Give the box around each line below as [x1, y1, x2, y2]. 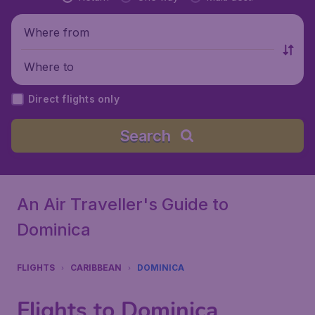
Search [119, 127, 171, 145]
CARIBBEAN [70, 262, 122, 273]
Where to [24, 59, 74, 74]
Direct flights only [28, 93, 120, 105]
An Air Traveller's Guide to [17, 194, 229, 214]
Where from [24, 25, 89, 39]
